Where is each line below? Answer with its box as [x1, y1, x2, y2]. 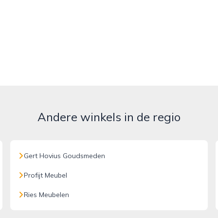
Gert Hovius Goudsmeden [24, 151, 106, 160]
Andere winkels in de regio [37, 109, 181, 124]
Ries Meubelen [24, 190, 70, 199]
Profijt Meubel [24, 171, 68, 180]
